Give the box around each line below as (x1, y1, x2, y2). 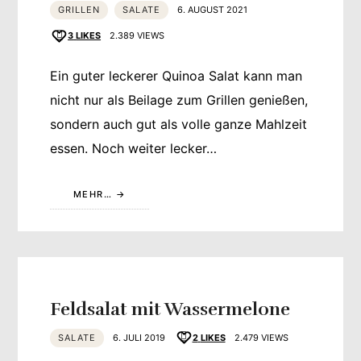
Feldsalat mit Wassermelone (50, 297, 291, 320)
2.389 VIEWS (110, 30, 165, 42)
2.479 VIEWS (234, 331, 288, 343)
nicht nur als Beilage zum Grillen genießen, (50, 91, 309, 108)
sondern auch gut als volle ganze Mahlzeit (50, 115, 308, 132)
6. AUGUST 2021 (177, 4, 248, 16)
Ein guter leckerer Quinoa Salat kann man (50, 67, 303, 84)
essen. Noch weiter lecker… (50, 139, 218, 156)
